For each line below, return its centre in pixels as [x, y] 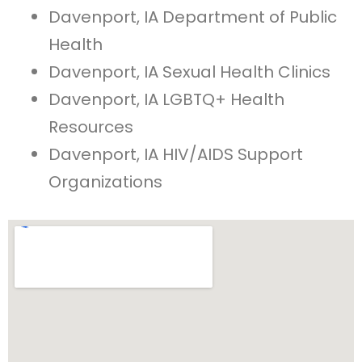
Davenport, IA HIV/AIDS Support [176, 154]
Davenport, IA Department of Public [193, 17]
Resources [91, 126]
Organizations [105, 181]
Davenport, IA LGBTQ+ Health [166, 99]
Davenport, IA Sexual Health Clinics [189, 72]
